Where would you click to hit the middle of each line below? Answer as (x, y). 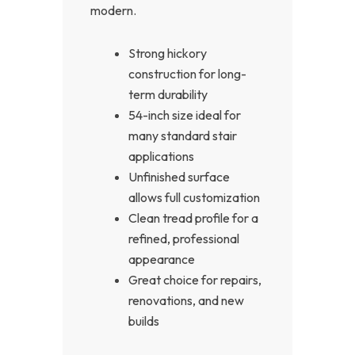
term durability (168, 94)
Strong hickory (168, 53)
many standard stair (183, 135)
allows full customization (194, 197)
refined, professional (184, 238)
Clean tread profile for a (193, 218)
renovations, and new (186, 300)
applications (161, 156)
